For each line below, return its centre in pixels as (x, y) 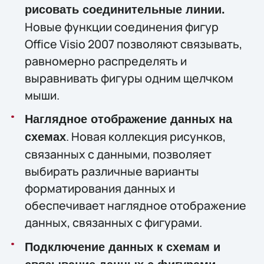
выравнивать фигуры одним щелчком (129, 78)
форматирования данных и (100, 189)
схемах (45, 137)
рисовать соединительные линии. (125, 10)
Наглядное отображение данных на (128, 119)
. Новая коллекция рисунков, (146, 137)
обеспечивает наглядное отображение (135, 206)
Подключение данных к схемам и (122, 247)
